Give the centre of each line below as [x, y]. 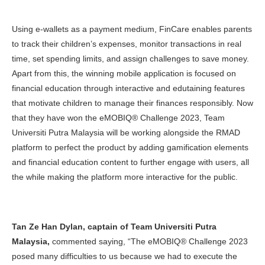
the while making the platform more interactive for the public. [126, 177]
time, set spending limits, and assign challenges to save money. [130, 59]
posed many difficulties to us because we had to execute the [125, 256]
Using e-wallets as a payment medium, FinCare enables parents [132, 29]
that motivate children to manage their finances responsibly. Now [132, 103]
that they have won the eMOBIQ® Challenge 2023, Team [118, 118]
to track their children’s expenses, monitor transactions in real [127, 44]
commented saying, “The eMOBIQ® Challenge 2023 [149, 242]
